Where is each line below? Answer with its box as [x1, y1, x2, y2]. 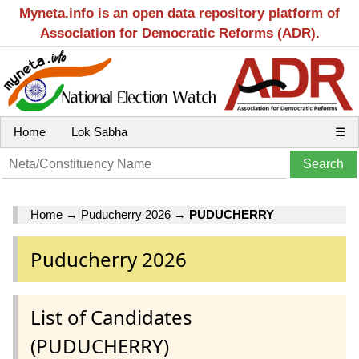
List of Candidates [30, 303, 192, 330]
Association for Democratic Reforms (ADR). [39, 26, 320, 41]
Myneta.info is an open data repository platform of [19, 6, 340, 21]
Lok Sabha [71, 125, 127, 139]
